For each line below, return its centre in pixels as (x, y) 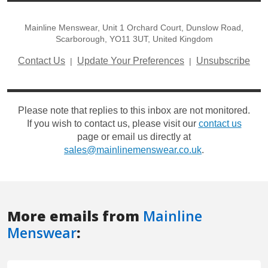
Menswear (42, 233)
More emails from (75, 216)
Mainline (173, 216)
